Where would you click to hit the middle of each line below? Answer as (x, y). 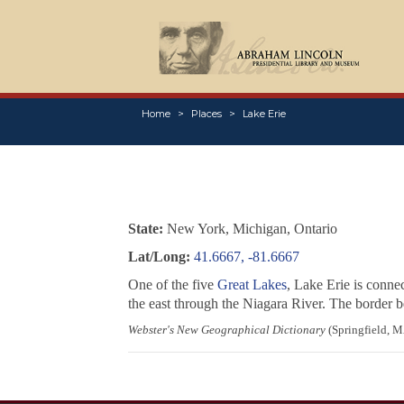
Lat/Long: (159, 257)
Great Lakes (252, 285)
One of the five (172, 285)
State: (145, 229)
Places (206, 114)
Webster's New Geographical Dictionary (226, 330)
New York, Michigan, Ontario (250, 229)
